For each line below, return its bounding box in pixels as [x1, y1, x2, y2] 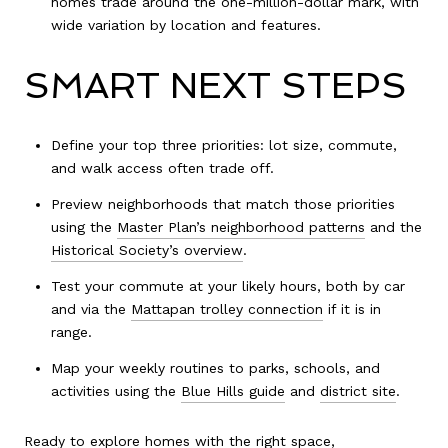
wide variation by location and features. [50, 17, 321, 34]
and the [364, 218, 422, 235]
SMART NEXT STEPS [24, 63, 407, 107]
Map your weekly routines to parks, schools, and [50, 360, 380, 377]
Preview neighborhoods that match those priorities [50, 195, 395, 212]
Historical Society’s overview [50, 241, 243, 258]
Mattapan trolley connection [130, 301, 323, 318]
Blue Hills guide [180, 383, 285, 400]
